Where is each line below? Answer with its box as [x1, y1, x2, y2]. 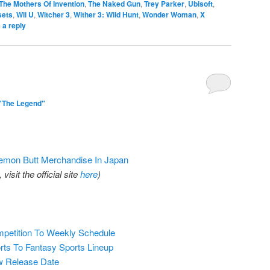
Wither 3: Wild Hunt [74, 8, 139, 20]
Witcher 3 [37, 8, 70, 20]
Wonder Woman [142, 8, 196, 20]
